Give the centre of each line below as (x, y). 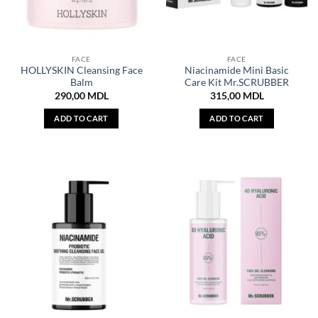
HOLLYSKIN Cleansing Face (81, 71)
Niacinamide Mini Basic (237, 71)
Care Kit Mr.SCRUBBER (237, 83)
